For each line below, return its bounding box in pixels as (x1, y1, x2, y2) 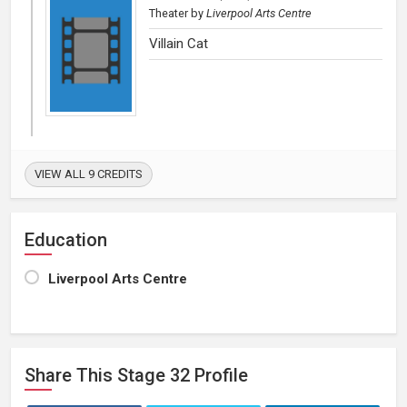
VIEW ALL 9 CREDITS (35, 166, 143, 181)
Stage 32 (113, 363, 190, 386)
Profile (190, 363, 248, 386)
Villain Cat (149, 35, 208, 52)
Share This (25, 363, 113, 386)
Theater (149, 5, 188, 20)
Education (25, 228, 107, 251)
